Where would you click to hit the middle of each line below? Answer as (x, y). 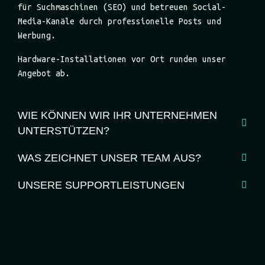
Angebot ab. (44, 74)
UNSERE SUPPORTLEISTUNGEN (101, 185)
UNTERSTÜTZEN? (64, 131)
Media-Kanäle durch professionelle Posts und (119, 22)
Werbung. (37, 36)
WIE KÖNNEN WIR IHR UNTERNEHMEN (117, 116)
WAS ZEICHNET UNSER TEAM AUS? (109, 158)
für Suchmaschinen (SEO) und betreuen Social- (122, 7)
